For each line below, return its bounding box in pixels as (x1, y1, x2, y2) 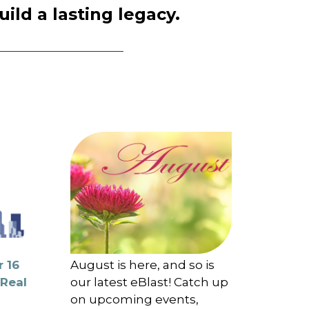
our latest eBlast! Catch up (70, 275, 229, 289)
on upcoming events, (70, 292, 199, 306)
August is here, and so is (70, 257, 215, 272)
